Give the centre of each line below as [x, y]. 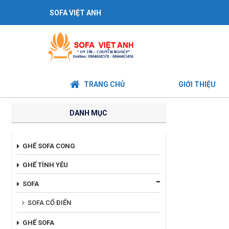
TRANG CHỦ [104, 85]
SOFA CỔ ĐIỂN [49, 202]
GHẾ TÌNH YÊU [45, 165]
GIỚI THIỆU [197, 85]
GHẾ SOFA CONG [49, 146]
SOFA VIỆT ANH [75, 13]
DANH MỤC [89, 113]
